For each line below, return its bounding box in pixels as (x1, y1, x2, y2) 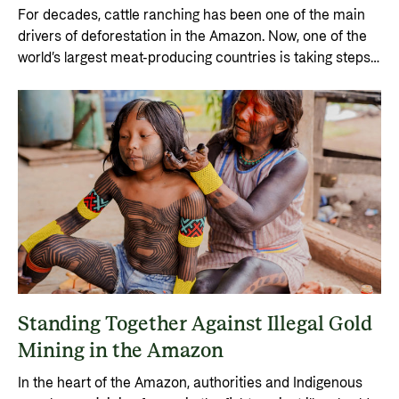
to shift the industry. (18, 69, 142, 89)
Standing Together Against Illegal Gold (18, 311, 372, 339)
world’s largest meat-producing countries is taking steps (18, 47, 370, 68)
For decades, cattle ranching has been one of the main (18, 4, 365, 25)
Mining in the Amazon (18, 338, 224, 366)
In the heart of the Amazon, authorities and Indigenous (18, 373, 362, 394)
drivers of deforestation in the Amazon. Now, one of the (18, 26, 367, 46)
